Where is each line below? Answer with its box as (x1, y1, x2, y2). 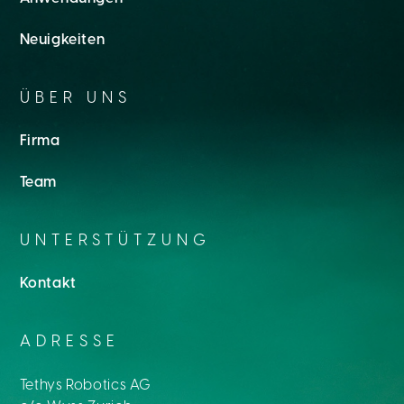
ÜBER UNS (19, 89, 132, 106)
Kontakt (19, 275, 77, 291)
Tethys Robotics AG (19, 377, 152, 393)
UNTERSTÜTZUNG (19, 232, 211, 249)
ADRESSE (19, 333, 120, 350)
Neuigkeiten (19, 32, 106, 48)
